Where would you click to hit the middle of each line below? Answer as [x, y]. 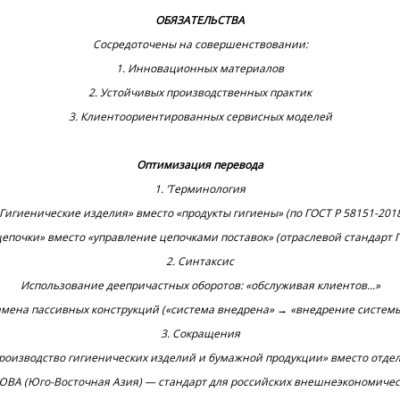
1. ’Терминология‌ [200, 189]
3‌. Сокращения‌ [200, 333]
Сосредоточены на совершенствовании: [200, 44]
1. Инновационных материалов [200, 68]
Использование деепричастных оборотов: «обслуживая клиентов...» [200, 285]
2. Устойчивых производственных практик [200, 92]
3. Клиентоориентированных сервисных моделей [200, 117]
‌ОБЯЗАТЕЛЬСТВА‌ [200, 20]
